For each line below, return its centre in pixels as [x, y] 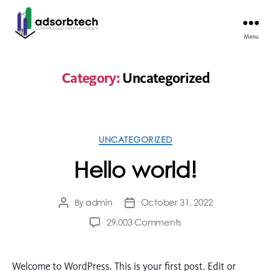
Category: [91, 78]
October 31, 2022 [177, 202]
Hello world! [135, 170]
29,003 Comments [144, 222]
